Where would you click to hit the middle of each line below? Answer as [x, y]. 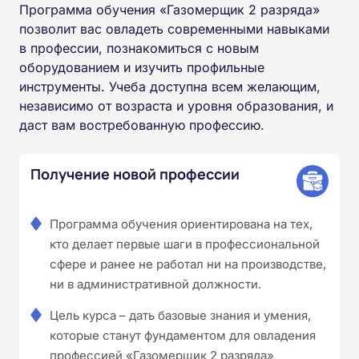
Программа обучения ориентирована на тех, [181, 224]
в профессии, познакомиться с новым [139, 48]
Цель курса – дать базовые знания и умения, [180, 315]
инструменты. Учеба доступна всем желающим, [170, 86]
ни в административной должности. [155, 284]
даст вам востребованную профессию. [142, 125]
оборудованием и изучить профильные [142, 67]
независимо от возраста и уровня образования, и [176, 105]
